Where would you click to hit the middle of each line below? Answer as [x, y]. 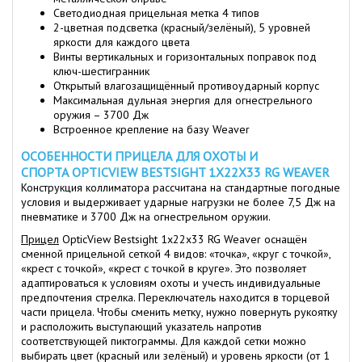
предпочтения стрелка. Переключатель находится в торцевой [175, 298]
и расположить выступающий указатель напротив [141, 327]
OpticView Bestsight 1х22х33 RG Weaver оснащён [183, 240]
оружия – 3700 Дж [101, 115]
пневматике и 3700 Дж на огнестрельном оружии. [146, 217]
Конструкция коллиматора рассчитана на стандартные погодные [181, 188]
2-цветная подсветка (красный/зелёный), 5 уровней [182, 28]
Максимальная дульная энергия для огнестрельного [183, 101]
